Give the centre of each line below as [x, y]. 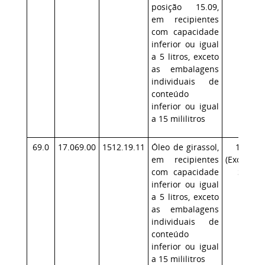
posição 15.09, [185, 7]
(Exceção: [243, 159]
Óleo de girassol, [185, 147]
